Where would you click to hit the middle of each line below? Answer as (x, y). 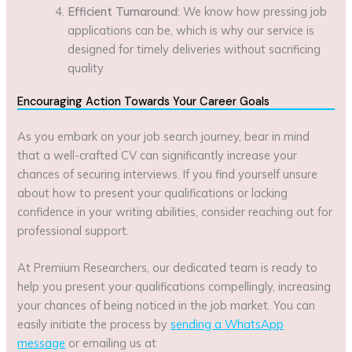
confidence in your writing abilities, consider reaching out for (175, 211)
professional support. (73, 230)
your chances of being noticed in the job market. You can (167, 306)
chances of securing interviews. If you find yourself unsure (168, 174)
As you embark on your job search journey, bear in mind (164, 136)
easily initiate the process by (94, 324)
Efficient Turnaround (123, 12)
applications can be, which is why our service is (191, 31)
